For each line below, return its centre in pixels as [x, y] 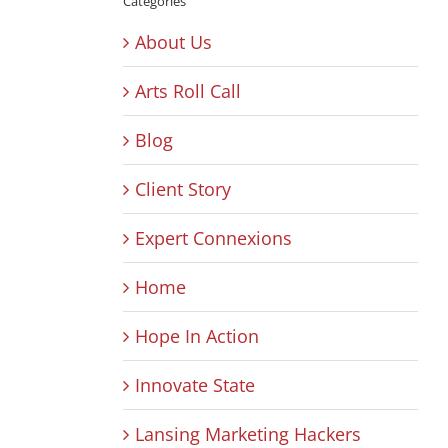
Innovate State [194, 384]
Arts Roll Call [187, 90]
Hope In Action [196, 335]
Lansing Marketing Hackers [247, 433]
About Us [173, 41]
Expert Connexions [213, 237]
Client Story [182, 188]
